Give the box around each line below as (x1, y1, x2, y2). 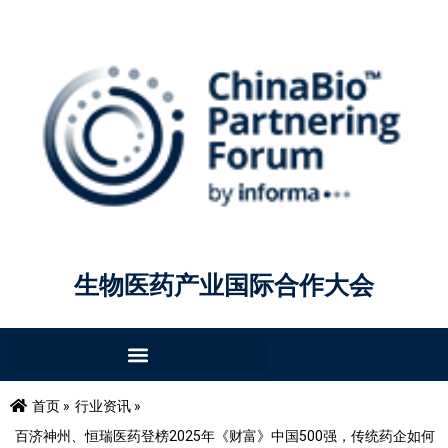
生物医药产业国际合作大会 (74, 271, 374, 301)
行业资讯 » (75, 398, 141, 415)
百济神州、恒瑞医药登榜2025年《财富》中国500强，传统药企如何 (15, 428, 435, 445)
